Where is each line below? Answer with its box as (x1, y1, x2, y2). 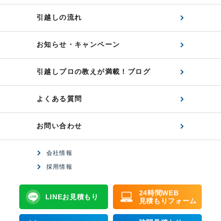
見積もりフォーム (139, 197, 197, 205)
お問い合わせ (37, 122, 82, 130)
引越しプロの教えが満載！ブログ (37, 68, 150, 75)
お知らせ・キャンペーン (37, 40, 120, 48)
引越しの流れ (37, 13, 82, 21)
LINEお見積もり (45, 193, 99, 201)
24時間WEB (139, 189, 179, 197)
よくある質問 (37, 95, 82, 103)
